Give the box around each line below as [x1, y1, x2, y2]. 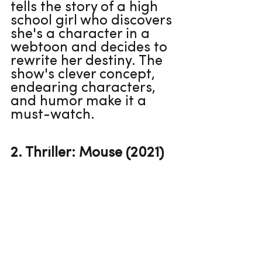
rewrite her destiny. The [11, 54, 166, 68]
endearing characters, [11, 81, 159, 95]
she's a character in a [11, 27, 153, 42]
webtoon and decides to [11, 40, 171, 55]
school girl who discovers [11, 13, 175, 28]
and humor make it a [11, 94, 150, 109]
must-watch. [11, 108, 95, 122]
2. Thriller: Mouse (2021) [11, 146, 164, 160]
